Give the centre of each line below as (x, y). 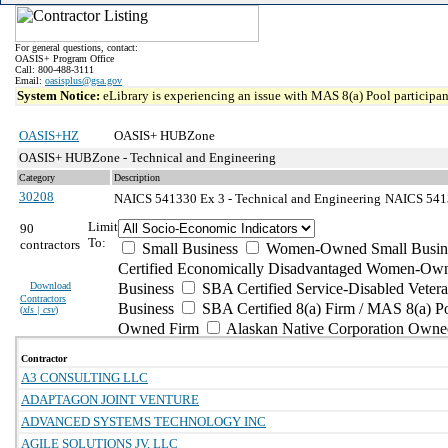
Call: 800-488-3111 (54, 69)
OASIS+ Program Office (64, 58)
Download (50, 285)
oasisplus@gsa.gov (83, 80)
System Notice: (60, 95)
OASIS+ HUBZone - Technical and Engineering (147, 157)
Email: (30, 80)
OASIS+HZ (49, 135)
